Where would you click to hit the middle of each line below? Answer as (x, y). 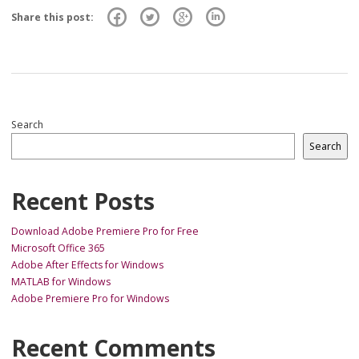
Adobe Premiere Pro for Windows (90, 298)
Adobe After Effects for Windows (87, 264)
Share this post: (54, 17)
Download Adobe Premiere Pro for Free (105, 231)
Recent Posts (83, 201)
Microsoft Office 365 (58, 248)
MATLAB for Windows (61, 281)
